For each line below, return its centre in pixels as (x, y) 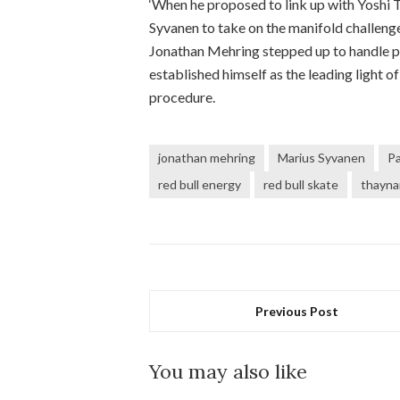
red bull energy (200, 184)
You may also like (228, 371)
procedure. (182, 97)
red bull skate (301, 184)
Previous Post (297, 311)
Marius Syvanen (321, 158)
